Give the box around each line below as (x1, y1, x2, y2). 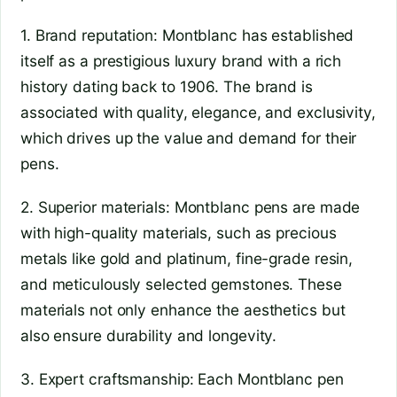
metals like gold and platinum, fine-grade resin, (20, 249, 354, 269)
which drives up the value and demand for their (20, 128, 357, 148)
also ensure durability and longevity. (20, 326, 277, 346)
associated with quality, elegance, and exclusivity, (20, 103, 376, 122)
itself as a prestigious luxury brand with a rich (20, 51, 342, 71)
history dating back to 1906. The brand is (20, 77, 313, 97)
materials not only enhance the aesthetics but (20, 300, 346, 320)
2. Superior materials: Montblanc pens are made (20, 198, 361, 217)
